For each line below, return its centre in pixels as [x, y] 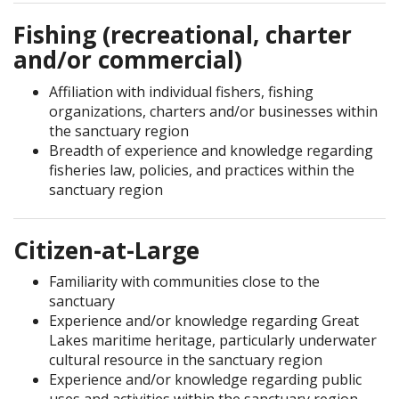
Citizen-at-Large [106, 250]
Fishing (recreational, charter [183, 35]
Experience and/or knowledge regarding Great [204, 321]
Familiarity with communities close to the [184, 281]
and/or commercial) [128, 60]
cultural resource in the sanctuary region [186, 360]
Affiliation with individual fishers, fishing [181, 91]
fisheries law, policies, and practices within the [202, 170]
